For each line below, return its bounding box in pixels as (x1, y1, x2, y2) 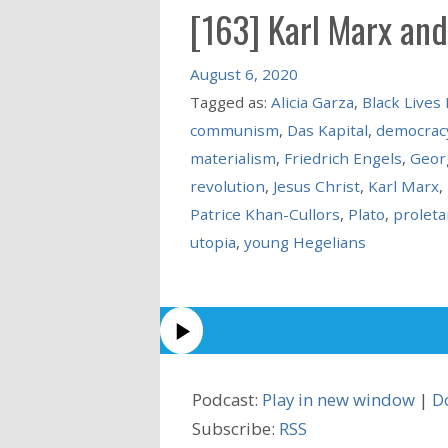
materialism (189, 147, 276, 168)
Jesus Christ (272, 175, 360, 196)
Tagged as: (189, 91, 271, 112)
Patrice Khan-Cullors (189, 203, 340, 224)
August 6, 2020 (189, 63, 298, 84)
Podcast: (192, 387, 262, 411)
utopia (189, 231, 236, 252)
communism (189, 119, 279, 140)
